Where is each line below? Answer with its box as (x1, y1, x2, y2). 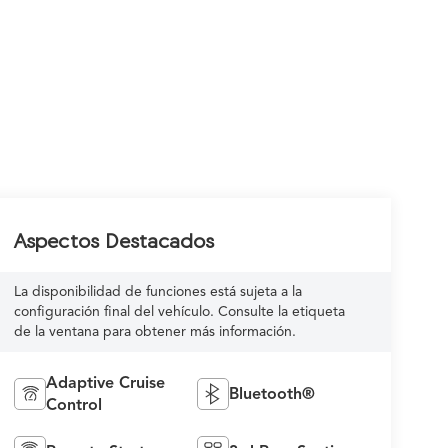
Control (46, 394, 103, 415)
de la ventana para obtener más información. (14, 322, 297, 340)
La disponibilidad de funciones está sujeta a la (14, 282, 303, 300)
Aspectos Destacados (14, 228, 215, 252)
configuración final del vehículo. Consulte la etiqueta (14, 302, 346, 320)
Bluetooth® (228, 383, 315, 404)
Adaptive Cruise (46, 372, 166, 393)
